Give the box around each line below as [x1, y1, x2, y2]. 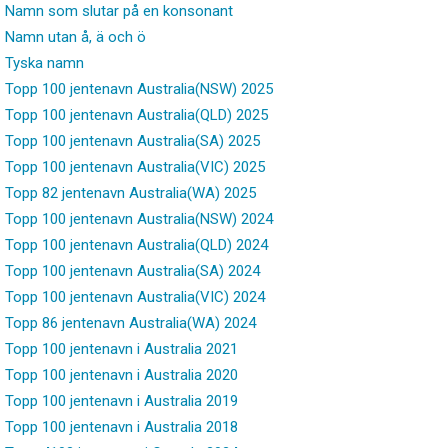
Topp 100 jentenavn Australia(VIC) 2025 [5, 157, 265, 176]
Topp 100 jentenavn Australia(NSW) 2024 [5, 209, 273, 228]
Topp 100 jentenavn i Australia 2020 [5, 365, 238, 384]
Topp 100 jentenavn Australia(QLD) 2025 [5, 105, 268, 124]
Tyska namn [5, 53, 84, 72]
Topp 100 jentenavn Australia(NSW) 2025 [5, 79, 273, 98]
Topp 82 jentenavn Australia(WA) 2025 [5, 183, 256, 202]
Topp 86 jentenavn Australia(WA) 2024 [5, 313, 256, 332]
